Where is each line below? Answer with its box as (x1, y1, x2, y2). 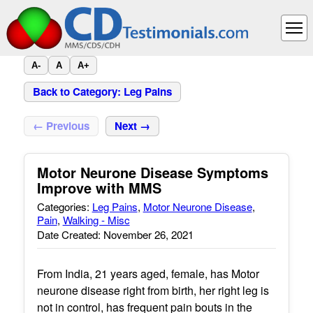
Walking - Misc (62, 212, 130, 227)
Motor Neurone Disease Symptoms (36, 162, 268, 182)
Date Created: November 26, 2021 (36, 227, 194, 242)
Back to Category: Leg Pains (32, 84, 172, 99)
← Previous (32, 118, 89, 133)
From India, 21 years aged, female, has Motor (36, 265, 259, 282)
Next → (114, 118, 150, 133)
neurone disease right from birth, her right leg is (36, 282, 269, 298)
